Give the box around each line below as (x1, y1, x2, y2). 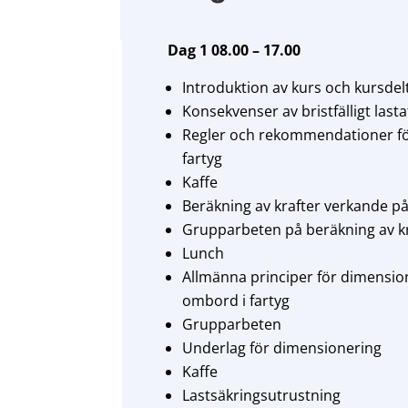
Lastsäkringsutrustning (182, 385, 342, 406)
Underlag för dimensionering (182, 338, 382, 359)
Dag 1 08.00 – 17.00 (168, 40, 301, 61)
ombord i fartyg (182, 291, 291, 311)
